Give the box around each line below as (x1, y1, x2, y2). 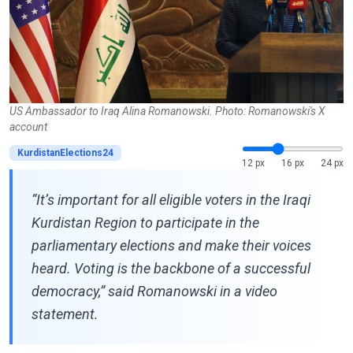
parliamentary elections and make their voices (32, 236, 311, 254)
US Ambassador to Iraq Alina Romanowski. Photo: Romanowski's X (9, 104, 325, 117)
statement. (32, 305, 98, 322)
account (9, 120, 47, 133)
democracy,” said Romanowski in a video (32, 282, 277, 299)
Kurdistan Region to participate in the (32, 214, 259, 231)
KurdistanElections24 (17, 147, 113, 158)
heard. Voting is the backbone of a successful (32, 259, 310, 277)
